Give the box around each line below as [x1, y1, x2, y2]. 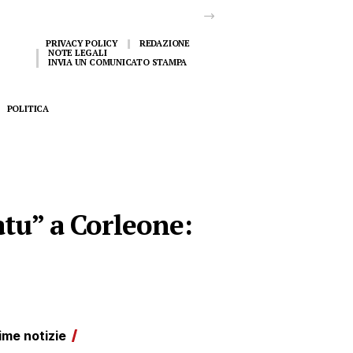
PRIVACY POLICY [46, 38, 118, 49]
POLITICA [6, 102, 49, 114]
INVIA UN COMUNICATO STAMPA [48, 57, 188, 68]
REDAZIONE [139, 38, 190, 49]
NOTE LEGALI [48, 47, 107, 58]
